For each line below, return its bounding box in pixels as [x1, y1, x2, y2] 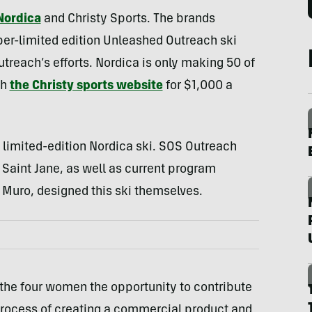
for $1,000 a [162, 80, 233, 93]
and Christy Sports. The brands [43, 13, 215, 26]
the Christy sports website [9, 80, 163, 93]
